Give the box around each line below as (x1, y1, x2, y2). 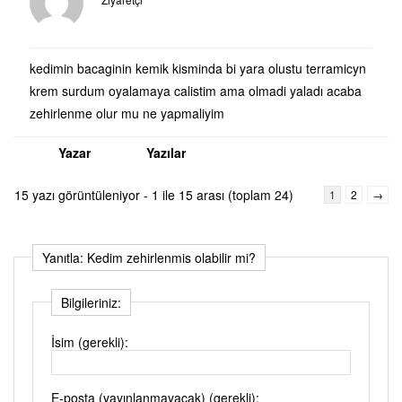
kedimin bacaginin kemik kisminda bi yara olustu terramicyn (30, 58, 366, 77)
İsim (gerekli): (51, 332, 128, 351)
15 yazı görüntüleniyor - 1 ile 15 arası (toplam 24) (14, 185, 293, 204)
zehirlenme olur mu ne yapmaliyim (30, 103, 224, 122)
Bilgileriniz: (61, 293, 121, 311)
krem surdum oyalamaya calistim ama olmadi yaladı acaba (30, 81, 362, 100)
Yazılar (146, 143, 186, 162)
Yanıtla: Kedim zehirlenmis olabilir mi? (42, 248, 256, 267)
